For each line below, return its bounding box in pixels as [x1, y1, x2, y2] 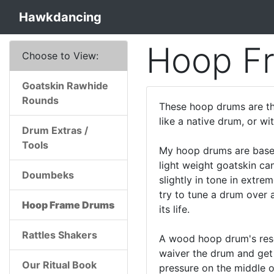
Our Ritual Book [22, 259, 97, 271]
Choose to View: [22, 50, 98, 62]
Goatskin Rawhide [22, 80, 108, 92]
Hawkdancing [19, 10, 102, 24]
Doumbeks [22, 169, 74, 181]
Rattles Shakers [22, 229, 97, 241]
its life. [159, 203, 190, 215]
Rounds [22, 94, 59, 106]
